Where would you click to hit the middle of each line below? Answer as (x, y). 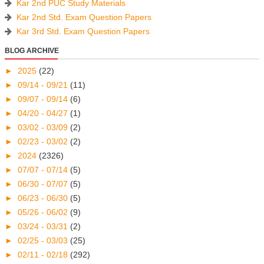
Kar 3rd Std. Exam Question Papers (83, 31)
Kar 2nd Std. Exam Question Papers (84, 17)
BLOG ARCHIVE (32, 50)
